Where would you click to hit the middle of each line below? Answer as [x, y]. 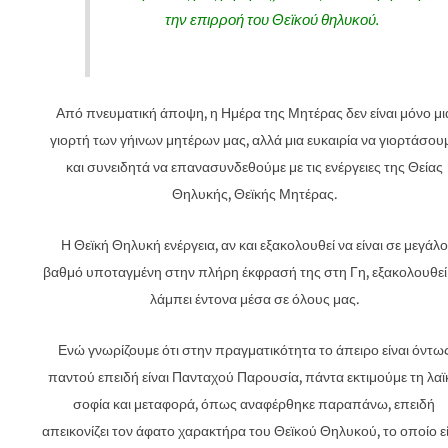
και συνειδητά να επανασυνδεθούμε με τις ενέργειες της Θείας [254, 167]
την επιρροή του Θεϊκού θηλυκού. [271, 19]
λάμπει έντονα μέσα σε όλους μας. [254, 299]
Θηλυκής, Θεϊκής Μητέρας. [254, 194]
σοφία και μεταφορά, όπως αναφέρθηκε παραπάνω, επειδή [254, 404]
